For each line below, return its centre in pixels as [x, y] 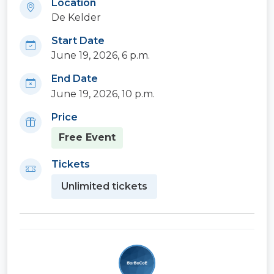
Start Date [78, 41]
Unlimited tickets [104, 187]
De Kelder [76, 18]
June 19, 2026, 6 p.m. [101, 56]
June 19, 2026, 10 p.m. [103, 94]
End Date [75, 79]
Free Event [87, 138]
